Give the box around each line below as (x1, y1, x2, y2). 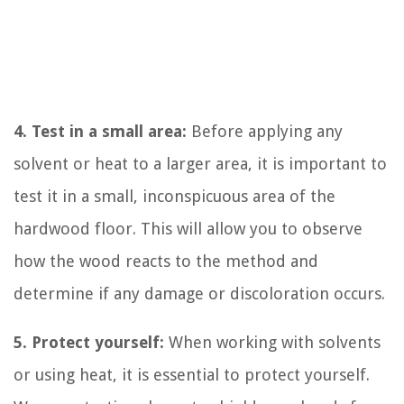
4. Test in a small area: (14, 121, 187, 141)
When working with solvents (164, 332, 381, 352)
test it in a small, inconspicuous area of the (14, 186, 335, 206)
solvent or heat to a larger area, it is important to (14, 153, 387, 173)
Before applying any (187, 121, 343, 141)
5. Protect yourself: (14, 332, 164, 352)
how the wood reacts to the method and (14, 251, 318, 271)
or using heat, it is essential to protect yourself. (14, 364, 370, 384)
